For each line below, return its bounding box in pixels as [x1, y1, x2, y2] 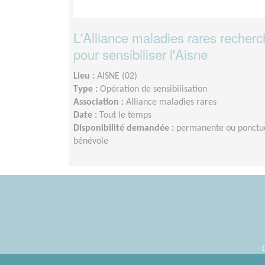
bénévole [73, 137, 108, 147]
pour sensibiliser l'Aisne [73, 44, 208, 64]
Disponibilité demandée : [73, 124, 176, 134]
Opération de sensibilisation [100, 85, 207, 95]
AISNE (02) [97, 72, 137, 82]
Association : [73, 98, 126, 108]
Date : [73, 111, 99, 121]
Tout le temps [99, 111, 151, 121]
